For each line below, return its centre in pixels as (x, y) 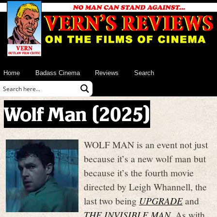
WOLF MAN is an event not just (146, 145)
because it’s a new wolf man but (145, 159)
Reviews (107, 73)
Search (144, 73)
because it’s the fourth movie (139, 173)
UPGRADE (161, 201)
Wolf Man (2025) (77, 114)
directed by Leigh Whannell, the (145, 187)
